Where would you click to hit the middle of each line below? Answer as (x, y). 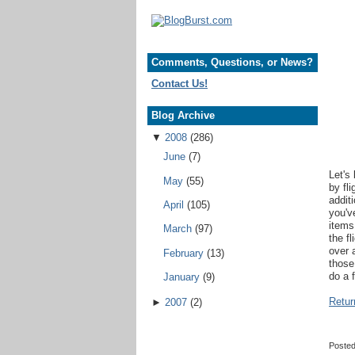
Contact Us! (179, 83)
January (182, 277)
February (184, 253)
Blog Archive (183, 115)
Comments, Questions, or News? (232, 63)
